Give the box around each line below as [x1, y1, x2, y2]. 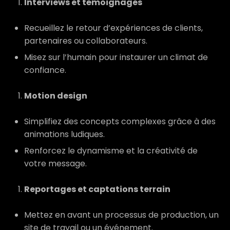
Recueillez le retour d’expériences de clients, [24, 22, 203, 34]
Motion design [24, 90, 87, 102]
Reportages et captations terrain [24, 183, 170, 195]
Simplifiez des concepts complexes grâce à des [24, 116, 216, 127]
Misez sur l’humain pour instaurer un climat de [24, 51, 208, 63]
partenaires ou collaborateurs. [24, 35, 147, 47]
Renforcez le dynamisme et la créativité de [24, 145, 198, 157]
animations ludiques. [24, 128, 105, 140]
